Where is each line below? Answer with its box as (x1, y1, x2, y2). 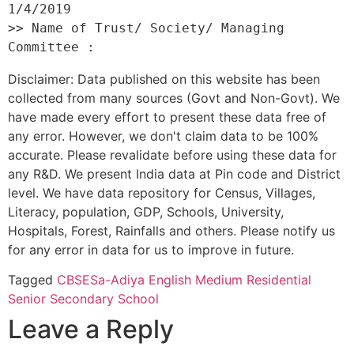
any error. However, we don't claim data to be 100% (8, 128, 318, 144)
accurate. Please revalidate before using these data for (8, 147, 337, 163)
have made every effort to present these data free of (8, 109, 326, 125)
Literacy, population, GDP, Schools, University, (8, 204, 284, 220)
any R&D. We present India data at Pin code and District (8, 166, 341, 182)
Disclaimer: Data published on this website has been (8, 71, 320, 87)
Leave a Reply (8, 314, 174, 345)
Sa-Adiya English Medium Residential (90, 272, 311, 288)
